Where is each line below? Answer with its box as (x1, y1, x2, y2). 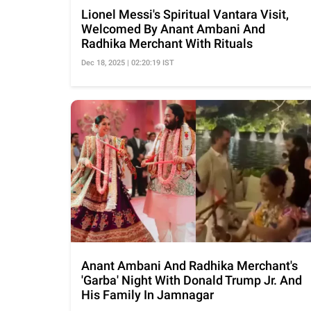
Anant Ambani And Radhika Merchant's (81, 258, 298, 273)
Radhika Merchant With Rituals (81, 35, 253, 51)
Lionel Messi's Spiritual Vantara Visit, (81, 6, 289, 22)
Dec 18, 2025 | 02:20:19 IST (81, 58, 174, 67)
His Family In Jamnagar (81, 287, 214, 302)
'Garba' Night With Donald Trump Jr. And (81, 272, 302, 287)
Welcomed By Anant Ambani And (81, 21, 265, 36)
